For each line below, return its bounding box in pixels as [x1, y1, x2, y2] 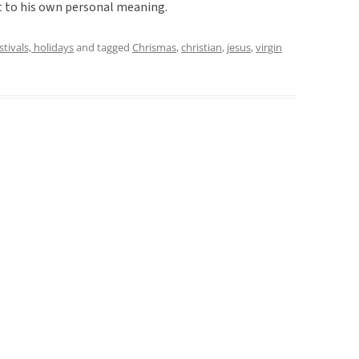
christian [181, 39, 222, 54]
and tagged [74, 39, 132, 54]
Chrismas [132, 39, 176, 54]
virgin [256, 39, 282, 54]
